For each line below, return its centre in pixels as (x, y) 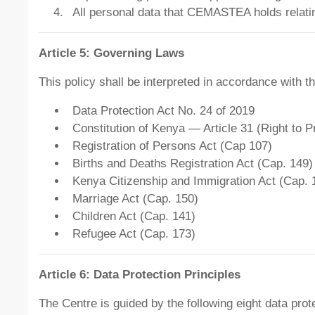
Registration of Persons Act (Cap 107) (172, 146)
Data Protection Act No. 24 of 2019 (163, 111)
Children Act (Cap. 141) (134, 217)
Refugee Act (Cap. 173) (134, 234)
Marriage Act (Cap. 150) (135, 199)
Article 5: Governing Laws (111, 53)
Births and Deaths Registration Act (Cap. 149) (193, 164)
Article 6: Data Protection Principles (140, 275)
